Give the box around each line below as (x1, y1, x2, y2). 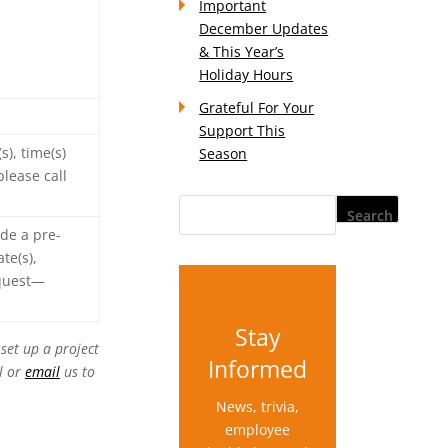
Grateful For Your (199, 98, 315, 117)
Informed (208, 353, 308, 385)
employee (225, 420, 291, 439)
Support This (199, 121, 286, 140)
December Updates (199, 19, 329, 38)
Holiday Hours (199, 65, 294, 84)
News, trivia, (216, 397, 300, 416)
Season (199, 144, 248, 163)
